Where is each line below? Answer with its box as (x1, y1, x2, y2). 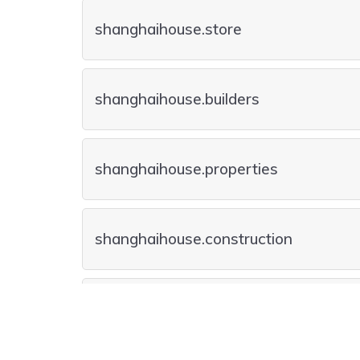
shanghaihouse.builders (95, 89, 260, 108)
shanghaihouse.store (95, 19, 242, 39)
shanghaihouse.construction (95, 229, 292, 248)
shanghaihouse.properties (95, 159, 278, 178)
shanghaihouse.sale (95, 299, 234, 318)
